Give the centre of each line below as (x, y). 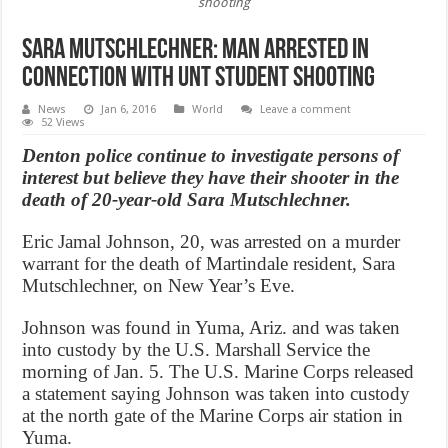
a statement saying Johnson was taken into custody (216, 394)
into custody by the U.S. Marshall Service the (196, 350)
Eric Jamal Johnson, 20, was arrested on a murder (211, 242)
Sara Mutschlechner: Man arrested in (196, 51)
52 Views (63, 123)
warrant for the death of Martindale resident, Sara (209, 264)
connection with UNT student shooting (199, 79)
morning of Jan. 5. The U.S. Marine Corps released (218, 372)
